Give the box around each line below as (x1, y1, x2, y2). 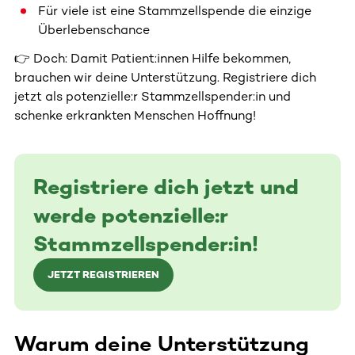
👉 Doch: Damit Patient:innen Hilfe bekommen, (14, 50, 291, 66)
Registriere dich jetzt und (33, 174, 299, 200)
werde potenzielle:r (33, 202, 227, 228)
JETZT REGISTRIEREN (48, 268, 159, 281)
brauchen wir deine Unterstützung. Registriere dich (14, 69, 316, 85)
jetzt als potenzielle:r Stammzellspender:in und (14, 88, 291, 104)
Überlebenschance (38, 21, 150, 37)
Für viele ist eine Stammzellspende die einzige (38, 2, 311, 18)
